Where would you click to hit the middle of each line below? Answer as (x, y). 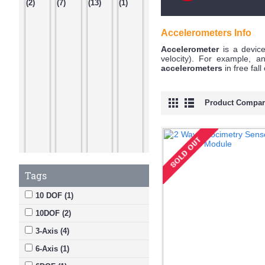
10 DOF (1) (54, 195)
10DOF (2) (53, 213)
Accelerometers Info (206, 33)
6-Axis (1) (52, 249)
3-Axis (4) (52, 231)
